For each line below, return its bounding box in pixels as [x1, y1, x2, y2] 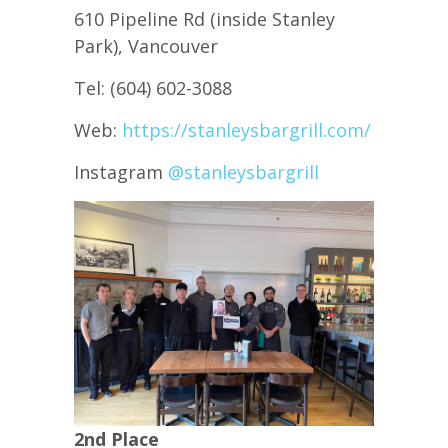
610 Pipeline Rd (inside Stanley [74, 6, 335, 31]
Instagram [74, 159, 168, 184]
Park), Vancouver [74, 33, 218, 58]
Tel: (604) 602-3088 [74, 75, 232, 100]
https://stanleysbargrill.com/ [122, 117, 371, 142]
